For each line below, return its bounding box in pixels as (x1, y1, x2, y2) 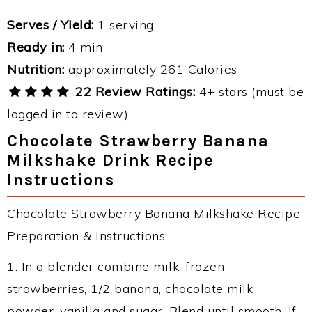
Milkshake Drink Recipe (7, 150, 214, 170)
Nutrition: (7, 61, 64, 77)
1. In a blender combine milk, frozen (7, 258, 224, 274)
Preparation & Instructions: (7, 228, 168, 244)
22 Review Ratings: (71, 84, 196, 100)
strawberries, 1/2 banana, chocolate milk (7, 281, 253, 297)
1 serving (93, 17, 154, 33)
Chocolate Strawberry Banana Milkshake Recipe (7, 205, 300, 221)
